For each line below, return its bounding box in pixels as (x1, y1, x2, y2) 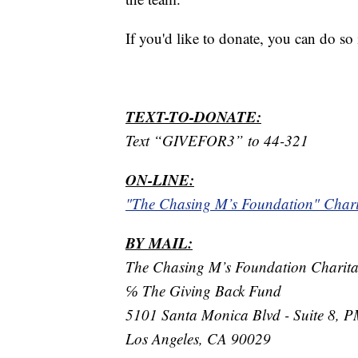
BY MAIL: (125, 231, 193, 253)
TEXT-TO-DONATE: (125, 105, 261, 127)
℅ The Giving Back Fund (125, 280, 281, 300)
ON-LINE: (125, 168, 194, 190)
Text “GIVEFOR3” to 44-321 (125, 129, 308, 150)
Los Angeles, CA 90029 (125, 328, 271, 348)
